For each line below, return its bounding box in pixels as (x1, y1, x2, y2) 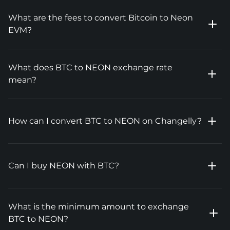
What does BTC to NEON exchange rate (8, 62, 172, 72)
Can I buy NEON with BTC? (8, 161, 119, 171)
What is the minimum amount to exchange (8, 202, 189, 212)
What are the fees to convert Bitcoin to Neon (8, 12, 193, 23)
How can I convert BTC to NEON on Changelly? (8, 116, 202, 126)
